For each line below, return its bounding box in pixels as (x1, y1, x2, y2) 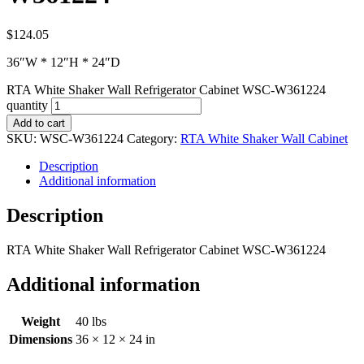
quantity (6, 97, 48, 112)
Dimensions (9, 331, 72, 346)
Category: (127, 131, 180, 145)
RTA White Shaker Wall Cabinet (180, 131, 348, 145)
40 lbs (76, 314, 106, 328)
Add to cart (13, 116, 65, 129)
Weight (21, 314, 60, 328)
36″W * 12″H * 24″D (6, 54, 120, 69)
